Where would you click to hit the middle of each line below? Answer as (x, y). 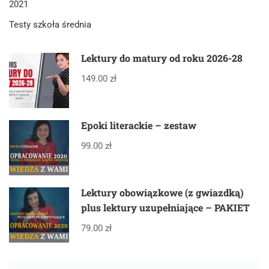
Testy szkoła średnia (50, 24)
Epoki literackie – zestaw (139, 125)
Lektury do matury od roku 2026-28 (162, 58)
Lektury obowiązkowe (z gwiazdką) (162, 192)
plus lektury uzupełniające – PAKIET (165, 207)
